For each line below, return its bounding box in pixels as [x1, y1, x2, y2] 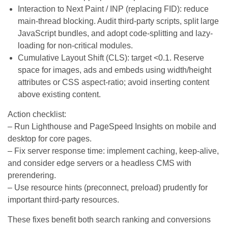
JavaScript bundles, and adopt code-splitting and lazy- [18, 28, 213, 38]
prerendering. [8, 170, 56, 180]
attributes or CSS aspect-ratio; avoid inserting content [18, 77, 209, 87]
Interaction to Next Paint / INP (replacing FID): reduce [18, 4, 209, 13]
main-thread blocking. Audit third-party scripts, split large [18, 16, 219, 25]
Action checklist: [8, 109, 66, 119]
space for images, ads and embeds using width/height [18, 65, 211, 74]
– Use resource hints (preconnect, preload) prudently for [8, 183, 208, 192]
